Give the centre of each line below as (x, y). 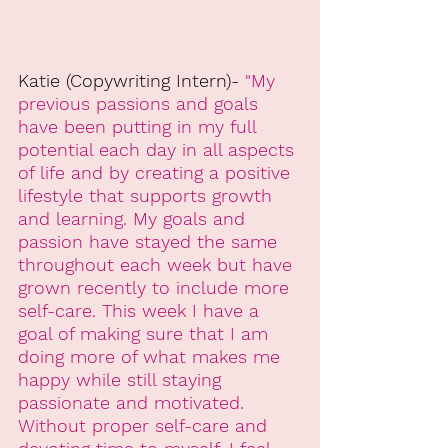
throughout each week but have (158, 264)
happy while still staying (122, 379)
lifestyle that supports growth (148, 195)
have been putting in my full (140, 126)
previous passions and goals (141, 103)
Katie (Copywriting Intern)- (128, 80)
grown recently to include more (156, 287)
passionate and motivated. (134, 402)
